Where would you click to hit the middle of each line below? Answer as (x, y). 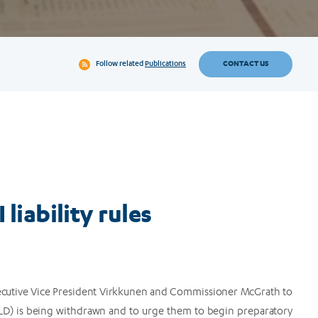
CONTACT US (246, 64)
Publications (165, 65)
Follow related (120, 65)
